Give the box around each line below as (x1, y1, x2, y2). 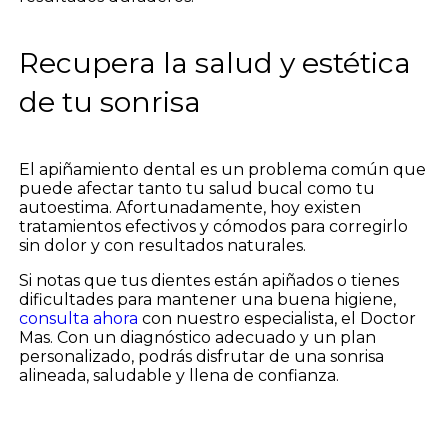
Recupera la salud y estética (18, 46, 411, 80)
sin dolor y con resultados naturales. (18, 235, 306, 255)
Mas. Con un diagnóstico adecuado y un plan (18, 327, 376, 347)
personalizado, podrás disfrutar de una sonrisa (18, 346, 384, 366)
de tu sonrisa (18, 85, 201, 119)
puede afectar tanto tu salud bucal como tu (18, 178, 375, 198)
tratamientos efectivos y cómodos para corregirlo (18, 216, 408, 236)
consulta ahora (18, 308, 142, 328)
